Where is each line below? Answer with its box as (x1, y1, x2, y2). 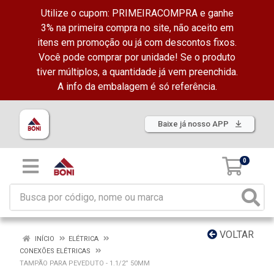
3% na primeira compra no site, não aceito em (40, 22, 234, 34)
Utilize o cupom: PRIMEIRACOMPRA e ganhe (40, 7, 234, 19)
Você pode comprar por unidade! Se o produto (39, 51, 235, 63)
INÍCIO (33, 235, 54, 243)
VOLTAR (217, 229, 254, 240)
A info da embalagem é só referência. (57, 81, 217, 92)
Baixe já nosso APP (158, 119, 231, 128)
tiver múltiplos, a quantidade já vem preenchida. (36, 66, 238, 78)
